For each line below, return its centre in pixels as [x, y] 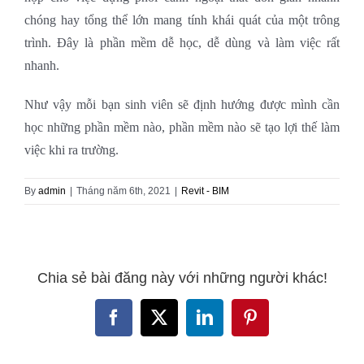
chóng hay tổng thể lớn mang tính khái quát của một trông [182, 19]
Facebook [144, 324]
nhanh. [42, 65]
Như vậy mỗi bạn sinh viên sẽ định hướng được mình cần [182, 104]
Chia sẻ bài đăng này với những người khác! [182, 278]
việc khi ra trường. [71, 149]
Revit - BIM [205, 191]
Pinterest [278, 324]
